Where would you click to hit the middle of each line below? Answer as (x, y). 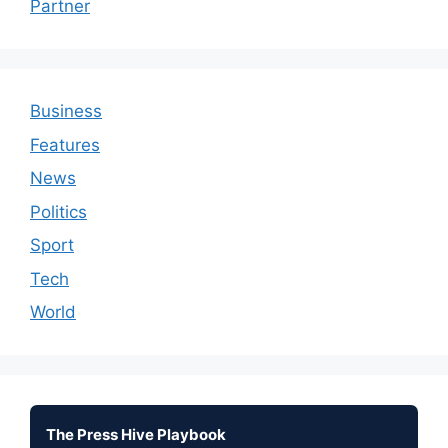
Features (65, 144)
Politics (58, 211)
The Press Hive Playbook (136, 434)
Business (66, 111)
